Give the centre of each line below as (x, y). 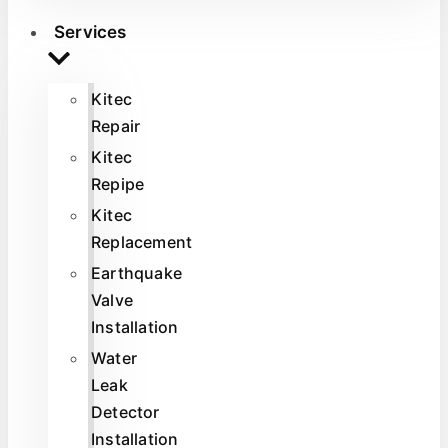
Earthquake (136, 272)
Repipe (118, 183)
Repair (116, 125)
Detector (125, 411)
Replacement (142, 241)
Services (90, 31)
